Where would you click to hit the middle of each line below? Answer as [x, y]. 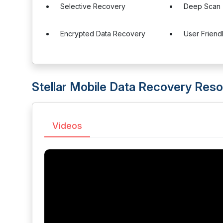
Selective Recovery [93, 6]
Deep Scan [202, 6]
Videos [67, 126]
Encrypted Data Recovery [103, 34]
